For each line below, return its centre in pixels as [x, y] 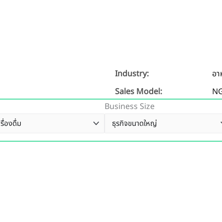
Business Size [130, 107]
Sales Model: [139, 92]
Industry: [132, 74]
